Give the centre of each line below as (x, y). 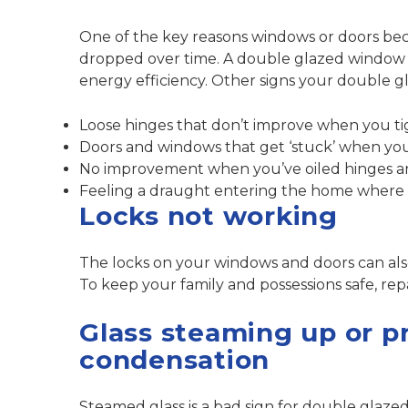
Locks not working (209, 216)
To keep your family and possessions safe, (230, 285)
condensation (174, 360)
